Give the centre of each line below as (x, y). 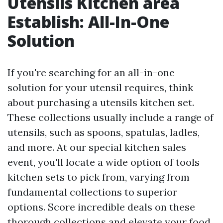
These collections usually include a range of (111, 117)
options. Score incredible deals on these (101, 207)
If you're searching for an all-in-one (91, 72)
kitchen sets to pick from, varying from (99, 177)
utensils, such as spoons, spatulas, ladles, (104, 132)
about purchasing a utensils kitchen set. (101, 102)
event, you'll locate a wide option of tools (104, 162)
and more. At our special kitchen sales (97, 147)
